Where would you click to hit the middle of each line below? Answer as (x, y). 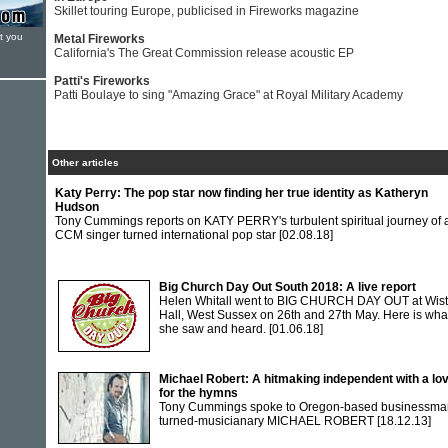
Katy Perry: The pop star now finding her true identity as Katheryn (241, 193)
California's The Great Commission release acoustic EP (204, 53)
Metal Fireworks (99, 39)
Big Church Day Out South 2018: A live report (287, 287)
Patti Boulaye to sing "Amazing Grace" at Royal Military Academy (228, 95)
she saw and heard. (214, 329)
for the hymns (198, 393)
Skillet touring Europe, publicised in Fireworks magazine (206, 11)
